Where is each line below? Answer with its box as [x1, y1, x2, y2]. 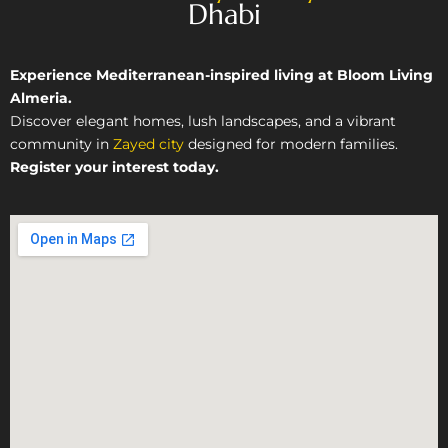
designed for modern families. [184, 134, 398, 153]
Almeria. [10, 88, 72, 107]
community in [10, 134, 113, 153]
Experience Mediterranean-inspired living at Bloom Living [10, 65, 433, 84]
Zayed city [113, 134, 184, 153]
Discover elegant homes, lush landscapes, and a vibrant [10, 111, 396, 130]
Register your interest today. [10, 157, 219, 176]
